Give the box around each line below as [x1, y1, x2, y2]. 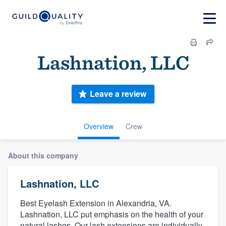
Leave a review [90, 88, 146, 100]
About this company [8, 150, 78, 160]
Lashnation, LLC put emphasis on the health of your [20, 208, 203, 220]
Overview [84, 121, 114, 131]
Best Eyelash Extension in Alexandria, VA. [20, 197, 172, 209]
